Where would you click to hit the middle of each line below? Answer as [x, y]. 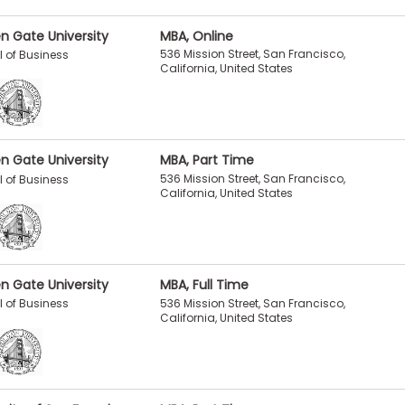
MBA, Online [196, 36]
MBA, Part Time [207, 160]
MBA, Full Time [204, 284]
